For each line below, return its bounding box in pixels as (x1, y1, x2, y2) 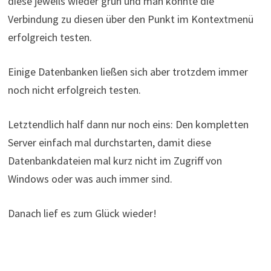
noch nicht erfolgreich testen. (7, 82, 141, 97)
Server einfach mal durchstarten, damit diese (7, 135, 211, 149)
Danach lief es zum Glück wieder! (7, 206, 157, 220)
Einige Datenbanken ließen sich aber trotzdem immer (7, 64, 248, 79)
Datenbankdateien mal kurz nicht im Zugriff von (7, 153, 222, 168)
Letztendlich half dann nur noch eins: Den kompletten (7, 117, 249, 131)
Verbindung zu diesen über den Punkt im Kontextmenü (7, 11, 253, 26)
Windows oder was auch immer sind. (7, 171, 172, 186)
